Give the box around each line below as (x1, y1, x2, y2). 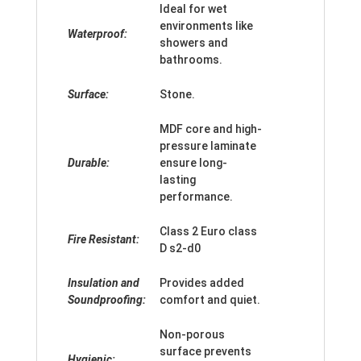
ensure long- (160, 156, 227, 170)
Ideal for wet (160, 2, 227, 16)
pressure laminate (160, 139, 256, 153)
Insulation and (68, 276, 139, 290)
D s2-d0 (160, 242, 201, 255)
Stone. (160, 88, 195, 102)
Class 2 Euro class (160, 225, 257, 239)
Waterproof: (68, 27, 130, 41)
